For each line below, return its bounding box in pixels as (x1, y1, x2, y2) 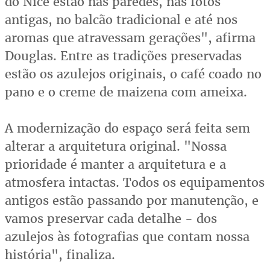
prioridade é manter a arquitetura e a (5, 156, 226, 173)
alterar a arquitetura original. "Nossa (5, 138, 227, 155)
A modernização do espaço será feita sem (5, 120, 250, 137)
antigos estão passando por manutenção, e (5, 192, 259, 209)
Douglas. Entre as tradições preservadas (5, 48, 242, 64)
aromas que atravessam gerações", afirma (5, 30, 256, 46)
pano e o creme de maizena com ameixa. (5, 84, 247, 101)
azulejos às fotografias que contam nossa (5, 228, 250, 245)
